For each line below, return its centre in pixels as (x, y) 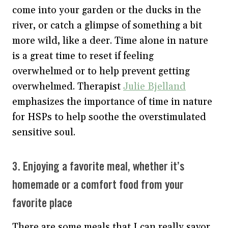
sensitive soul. (44, 132)
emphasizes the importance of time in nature (112, 102)
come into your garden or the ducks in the (107, 10)
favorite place (42, 204)
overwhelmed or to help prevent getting (101, 71)
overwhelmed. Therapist (68, 86)
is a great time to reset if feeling (83, 56)
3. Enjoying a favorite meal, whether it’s (98, 167)
